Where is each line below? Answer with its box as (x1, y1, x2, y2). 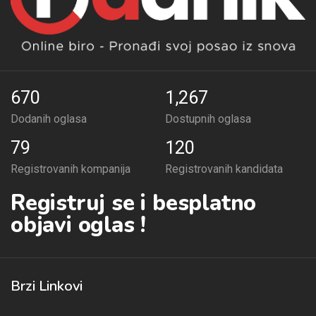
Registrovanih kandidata (165, 162, 283, 176)
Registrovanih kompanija (11, 162, 130, 176)
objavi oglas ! (11, 210, 146, 241)
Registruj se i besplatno (11, 188, 257, 219)
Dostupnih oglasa (165, 112, 251, 126)
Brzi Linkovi (11, 276, 83, 296)
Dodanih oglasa (11, 112, 87, 126)
